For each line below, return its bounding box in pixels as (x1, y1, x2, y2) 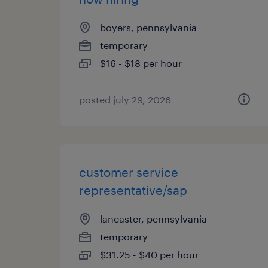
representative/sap (79, 183, 187, 197)
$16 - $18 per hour (100, 57, 182, 69)
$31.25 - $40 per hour (100, 249, 199, 260)
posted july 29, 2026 (79, 94, 171, 105)
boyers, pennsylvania (100, 22, 197, 33)
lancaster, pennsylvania (100, 213, 207, 224)
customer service (79, 165, 178, 179)
